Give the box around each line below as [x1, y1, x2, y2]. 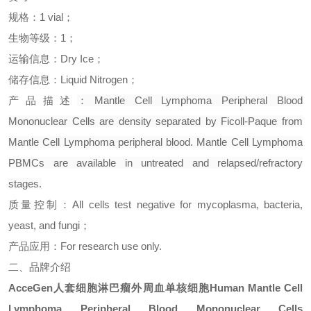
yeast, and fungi [8, 219, 80, 231]
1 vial [40, 11, 63, 23]
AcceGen [8, 282, 53, 294]
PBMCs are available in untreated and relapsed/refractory [8, 157, 303, 169]
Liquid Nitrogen [60, 74, 128, 85]
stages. [8, 178, 42, 190]
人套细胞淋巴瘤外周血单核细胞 [53, 282, 210, 294]
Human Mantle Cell [209, 282, 303, 294]
